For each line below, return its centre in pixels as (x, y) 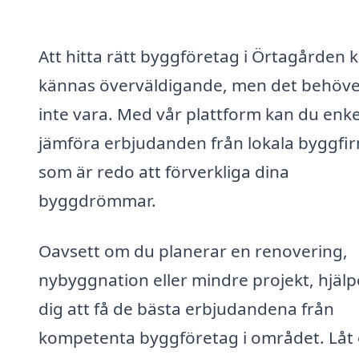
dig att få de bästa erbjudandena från (186, 309)
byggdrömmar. (97, 200)
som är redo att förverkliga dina (164, 171)
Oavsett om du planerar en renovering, (193, 251)
